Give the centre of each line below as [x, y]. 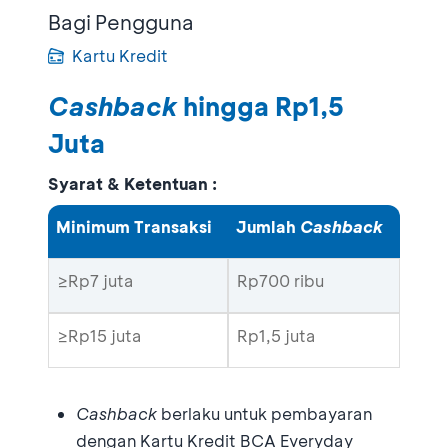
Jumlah [268, 226]
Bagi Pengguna [121, 21]
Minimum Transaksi [134, 226]
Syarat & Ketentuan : [132, 183]
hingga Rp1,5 [263, 106]
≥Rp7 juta [95, 280]
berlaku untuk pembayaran [266, 413]
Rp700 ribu [280, 280]
